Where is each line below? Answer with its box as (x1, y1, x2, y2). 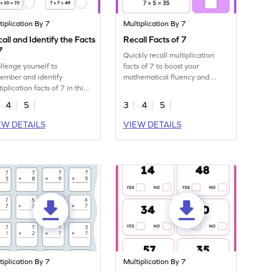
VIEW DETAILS (123, 120, 182, 130)
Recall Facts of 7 (123, 35, 187, 45)
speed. (123, 84, 146, 93)
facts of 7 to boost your (123, 62, 200, 71)
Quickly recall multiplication (123, 51, 215, 60)
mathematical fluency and (123, 73, 210, 82)
